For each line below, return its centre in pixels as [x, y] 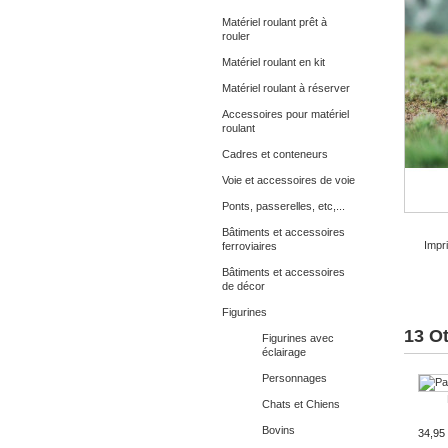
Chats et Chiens [301, 404]
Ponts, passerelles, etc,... [283, 206]
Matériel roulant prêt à [274, 22]
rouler [236, 36]
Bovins [278, 430]
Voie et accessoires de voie [288, 180]
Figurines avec [298, 338]
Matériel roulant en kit [273, 62]
